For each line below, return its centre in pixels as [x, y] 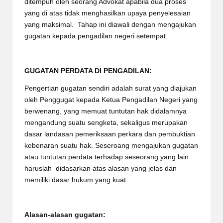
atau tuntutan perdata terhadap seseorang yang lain [107, 157]
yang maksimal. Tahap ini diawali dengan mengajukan [110, 24]
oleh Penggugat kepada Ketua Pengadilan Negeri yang [111, 100]
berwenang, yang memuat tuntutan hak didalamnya [106, 111]
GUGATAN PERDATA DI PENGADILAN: [88, 71]
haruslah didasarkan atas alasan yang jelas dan [101, 168]
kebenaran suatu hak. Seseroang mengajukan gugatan [111, 145]
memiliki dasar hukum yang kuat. [76, 180]
